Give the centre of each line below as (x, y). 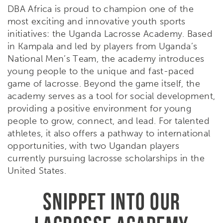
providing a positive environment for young (100, 108)
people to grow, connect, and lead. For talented (109, 121)
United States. (37, 170)
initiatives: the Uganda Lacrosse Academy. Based (110, 34)
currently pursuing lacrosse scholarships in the (106, 158)
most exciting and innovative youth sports (97, 21)
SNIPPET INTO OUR (111, 201)
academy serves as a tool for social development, (111, 96)
